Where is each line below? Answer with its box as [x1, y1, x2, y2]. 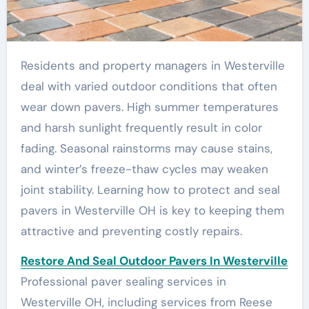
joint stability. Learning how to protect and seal [20, 182, 280, 198]
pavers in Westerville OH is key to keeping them [20, 203, 284, 219]
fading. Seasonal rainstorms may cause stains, [20, 141, 272, 157]
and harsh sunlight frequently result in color [20, 120, 262, 136]
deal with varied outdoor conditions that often [20, 79, 277, 94]
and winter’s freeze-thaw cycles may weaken [20, 161, 268, 177]
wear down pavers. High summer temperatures [20, 99, 279, 115]
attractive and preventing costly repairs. [20, 223, 242, 239]
